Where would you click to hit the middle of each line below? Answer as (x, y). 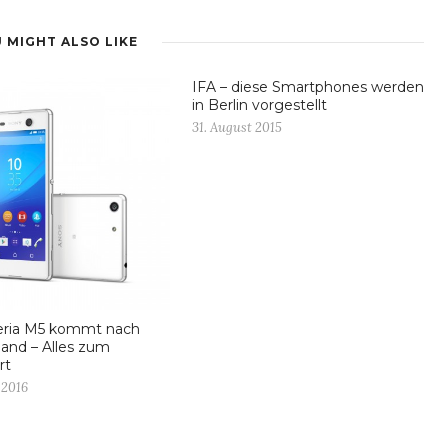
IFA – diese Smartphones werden (308, 87)
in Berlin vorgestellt (259, 105)
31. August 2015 (237, 128)
